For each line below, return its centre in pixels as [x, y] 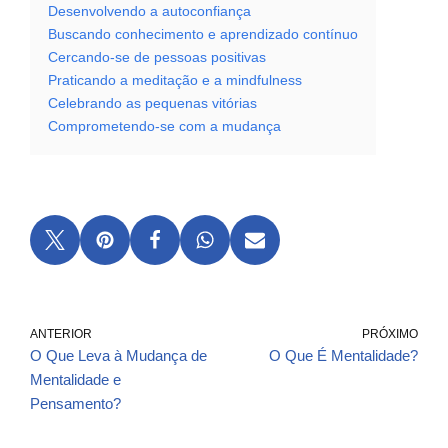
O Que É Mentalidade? [343, 356]
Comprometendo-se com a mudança [164, 127]
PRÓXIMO [390, 334]
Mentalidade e [75, 380]
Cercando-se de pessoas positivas [157, 58]
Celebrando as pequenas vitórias [152, 104]
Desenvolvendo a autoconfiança [149, 12]
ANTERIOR [61, 334]
